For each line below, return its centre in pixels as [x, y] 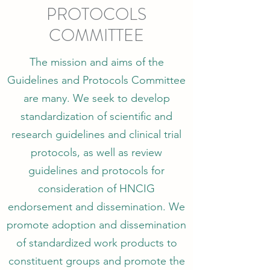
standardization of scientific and [96, 116]
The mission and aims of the [96, 62]
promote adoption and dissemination [96, 225]
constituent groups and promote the [96, 261]
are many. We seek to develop [96, 98]
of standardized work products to [96, 243]
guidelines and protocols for [96, 171]
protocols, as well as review [96, 152]
